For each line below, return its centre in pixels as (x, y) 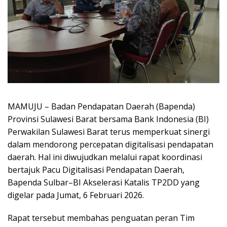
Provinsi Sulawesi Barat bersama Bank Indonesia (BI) (108, 119)
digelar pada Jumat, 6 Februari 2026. (76, 195)
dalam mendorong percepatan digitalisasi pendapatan (110, 144)
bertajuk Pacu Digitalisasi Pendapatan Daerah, (96, 169)
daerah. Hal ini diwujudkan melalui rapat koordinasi (105, 157)
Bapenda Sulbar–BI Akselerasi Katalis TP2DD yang (104, 182)
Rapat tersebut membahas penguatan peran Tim (101, 218)
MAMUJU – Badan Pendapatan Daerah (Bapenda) (101, 106)
